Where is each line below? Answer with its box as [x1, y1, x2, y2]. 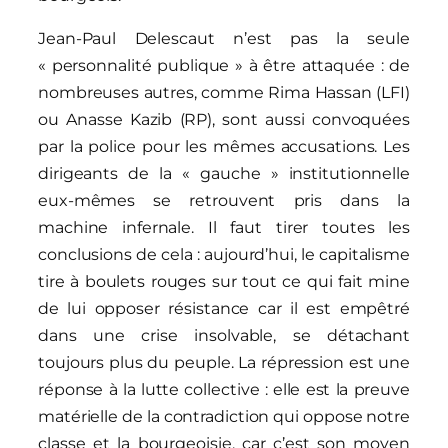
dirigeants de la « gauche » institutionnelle [38, 163, 410, 183]
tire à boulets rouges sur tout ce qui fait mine [38, 271, 410, 291]
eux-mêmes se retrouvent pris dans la [38, 190, 410, 210]
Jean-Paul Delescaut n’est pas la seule [38, 28, 410, 48]
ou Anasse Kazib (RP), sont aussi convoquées [38, 109, 410, 129]
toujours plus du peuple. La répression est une [38, 352, 410, 372]
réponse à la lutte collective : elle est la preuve [38, 379, 410, 399]
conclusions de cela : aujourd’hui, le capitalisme [38, 244, 410, 264]
